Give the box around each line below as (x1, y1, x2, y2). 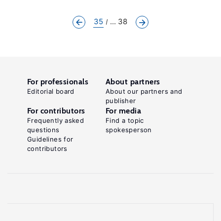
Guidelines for (27, 135, 74, 143)
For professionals (27, 77, 89, 86)
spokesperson (106, 126, 152, 134)
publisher (106, 97, 136, 105)
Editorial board (27, 87, 74, 95)
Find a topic (106, 116, 144, 124)
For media (106, 106, 142, 115)
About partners (106, 77, 160, 86)
